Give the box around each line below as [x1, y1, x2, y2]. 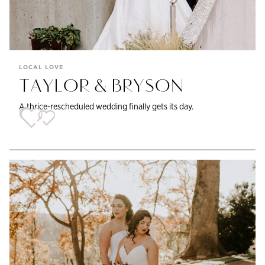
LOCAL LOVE [19, 63, 63, 72]
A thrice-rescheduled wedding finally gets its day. [19, 101, 193, 112]
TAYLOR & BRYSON [19, 77, 184, 96]
